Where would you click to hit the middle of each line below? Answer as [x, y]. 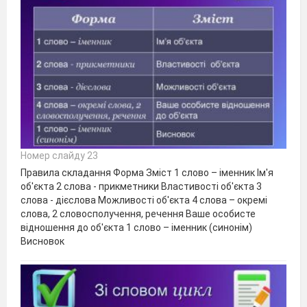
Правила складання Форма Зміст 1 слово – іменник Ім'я [147, 173]
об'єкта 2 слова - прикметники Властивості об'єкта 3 [141, 187]
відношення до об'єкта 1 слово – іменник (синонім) [136, 228]
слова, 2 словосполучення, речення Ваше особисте [138, 214]
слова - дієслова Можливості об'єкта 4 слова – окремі [144, 200]
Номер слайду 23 [59, 156]
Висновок [42, 242]
